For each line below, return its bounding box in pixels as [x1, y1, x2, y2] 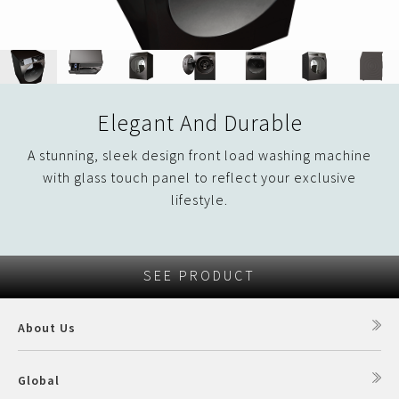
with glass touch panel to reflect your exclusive [43, 167, 356, 186]
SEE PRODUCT [143, 265, 256, 284]
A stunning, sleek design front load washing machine [28, 145, 371, 164]
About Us [18, 319, 76, 336]
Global [18, 371, 60, 388]
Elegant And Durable [96, 108, 303, 137]
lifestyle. [171, 190, 228, 208]
